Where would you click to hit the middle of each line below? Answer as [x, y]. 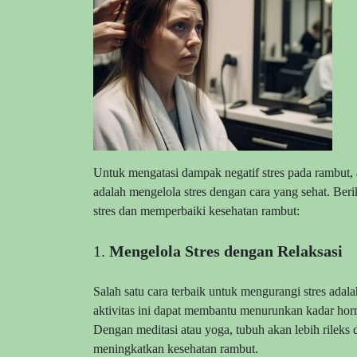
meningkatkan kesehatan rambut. [176, 348]
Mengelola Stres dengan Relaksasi [226, 251]
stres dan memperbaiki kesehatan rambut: [196, 210]
